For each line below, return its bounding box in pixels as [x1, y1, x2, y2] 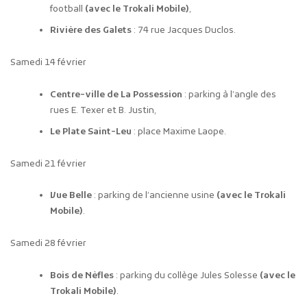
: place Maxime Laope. [132, 125, 227, 138]
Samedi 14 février [10, 57, 86, 69]
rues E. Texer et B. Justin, [50, 104, 157, 116]
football [50, 3, 86, 16]
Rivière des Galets [50, 25, 132, 37]
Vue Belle [50, 190, 93, 202]
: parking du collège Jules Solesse [114, 269, 260, 282]
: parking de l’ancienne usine [92, 190, 217, 202]
